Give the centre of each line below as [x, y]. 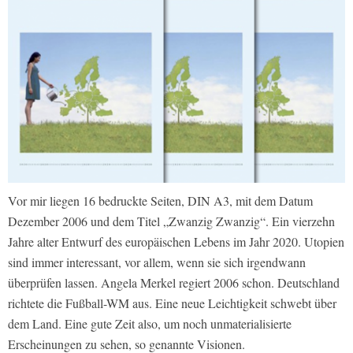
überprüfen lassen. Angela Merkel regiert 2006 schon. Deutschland [174, 282]
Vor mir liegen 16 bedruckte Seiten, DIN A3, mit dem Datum [160, 200]
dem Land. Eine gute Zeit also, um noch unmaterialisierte [150, 323]
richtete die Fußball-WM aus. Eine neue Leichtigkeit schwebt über [172, 303]
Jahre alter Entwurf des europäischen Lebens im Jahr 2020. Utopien [176, 241]
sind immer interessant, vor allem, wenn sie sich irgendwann [157, 262]
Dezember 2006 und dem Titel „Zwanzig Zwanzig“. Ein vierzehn [171, 221]
